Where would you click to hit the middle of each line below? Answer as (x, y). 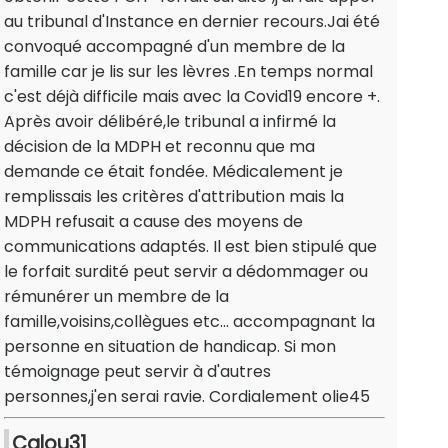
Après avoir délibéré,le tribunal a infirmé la (170, 122)
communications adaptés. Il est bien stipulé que (190, 247)
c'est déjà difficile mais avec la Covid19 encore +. (192, 97)
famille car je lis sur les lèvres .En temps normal (188, 72)
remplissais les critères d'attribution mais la (174, 197)
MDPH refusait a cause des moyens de (153, 222)
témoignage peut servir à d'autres (137, 372)
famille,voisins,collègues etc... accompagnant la (189, 322)
